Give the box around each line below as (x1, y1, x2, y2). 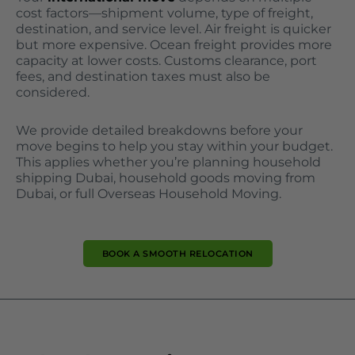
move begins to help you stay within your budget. (16, 139, 333, 154)
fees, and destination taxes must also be (16, 69, 270, 84)
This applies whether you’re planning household (16, 155, 321, 170)
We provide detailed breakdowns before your (16, 123, 303, 138)
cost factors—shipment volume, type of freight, (16, 6, 313, 21)
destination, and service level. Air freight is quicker (16, 21, 331, 36)
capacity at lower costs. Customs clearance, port (16, 53, 317, 68)
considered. (16, 85, 90, 100)
